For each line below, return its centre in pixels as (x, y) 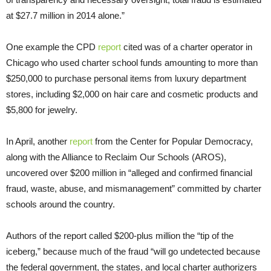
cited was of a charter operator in (187, 47)
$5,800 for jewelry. (42, 109)
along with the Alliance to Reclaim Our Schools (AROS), (116, 157)
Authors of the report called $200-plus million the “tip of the (120, 235)
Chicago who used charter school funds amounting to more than (132, 62)
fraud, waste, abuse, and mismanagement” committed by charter (134, 188)
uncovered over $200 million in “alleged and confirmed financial (129, 172)
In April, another (38, 141)
